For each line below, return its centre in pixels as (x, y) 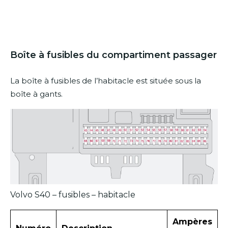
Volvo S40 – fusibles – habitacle (73, 194)
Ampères (192, 221)
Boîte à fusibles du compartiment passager (113, 55)
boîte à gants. (36, 94)
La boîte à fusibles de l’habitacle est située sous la (106, 81)
